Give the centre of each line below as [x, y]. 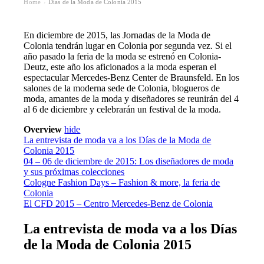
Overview [43, 129]
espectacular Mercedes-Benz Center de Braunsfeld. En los [132, 77]
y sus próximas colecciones [74, 171]
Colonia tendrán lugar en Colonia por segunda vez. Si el [128, 45]
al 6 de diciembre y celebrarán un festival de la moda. [123, 109]
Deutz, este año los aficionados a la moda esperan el [120, 67]
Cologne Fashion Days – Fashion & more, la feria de [122, 182]
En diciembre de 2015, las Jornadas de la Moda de [117, 35]
